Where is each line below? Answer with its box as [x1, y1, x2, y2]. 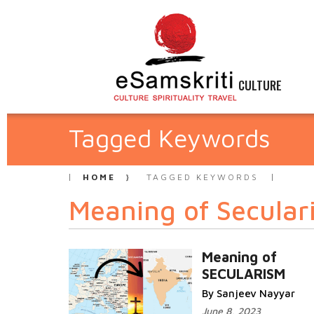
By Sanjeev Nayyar [202, 287, 295, 299]
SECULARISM [202, 266, 285, 282]
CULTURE [238, 76, 282, 94]
